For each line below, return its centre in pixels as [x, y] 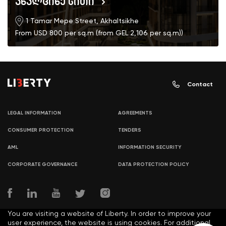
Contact [200, 84]
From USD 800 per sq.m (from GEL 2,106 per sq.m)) [99, 33]
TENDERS [130, 130]
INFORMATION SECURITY [150, 148]
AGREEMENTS [135, 113]
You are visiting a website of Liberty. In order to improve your [109, 213]
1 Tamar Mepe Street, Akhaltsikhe [82, 21]
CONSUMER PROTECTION [41, 130]
